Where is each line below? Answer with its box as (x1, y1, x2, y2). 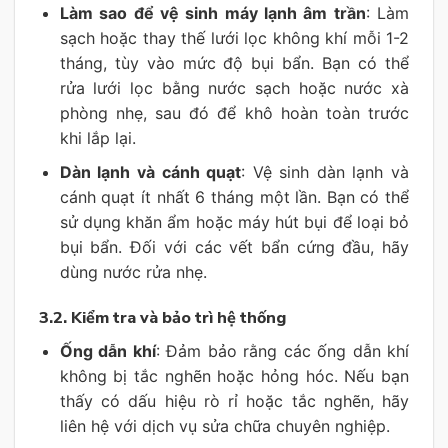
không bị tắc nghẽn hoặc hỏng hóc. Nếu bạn (59, 366, 409, 387)
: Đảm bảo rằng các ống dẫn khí (155, 341, 410, 362)
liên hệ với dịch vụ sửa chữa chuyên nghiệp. (59, 416, 390, 437)
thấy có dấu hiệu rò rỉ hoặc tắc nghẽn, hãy (59, 391, 409, 412)
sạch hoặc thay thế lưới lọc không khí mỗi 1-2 (59, 27, 409, 48)
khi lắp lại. (59, 127, 136, 148)
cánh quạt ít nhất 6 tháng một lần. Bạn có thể (59, 187, 409, 208)
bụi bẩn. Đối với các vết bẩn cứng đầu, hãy (59, 237, 409, 258)
